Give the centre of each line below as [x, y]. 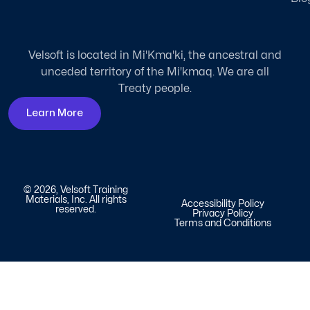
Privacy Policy [222, 214]
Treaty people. [155, 89]
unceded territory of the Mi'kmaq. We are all [155, 72]
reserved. [76, 210]
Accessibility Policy [222, 204]
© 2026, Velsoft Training [76, 190]
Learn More [55, 113]
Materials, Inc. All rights [76, 200]
